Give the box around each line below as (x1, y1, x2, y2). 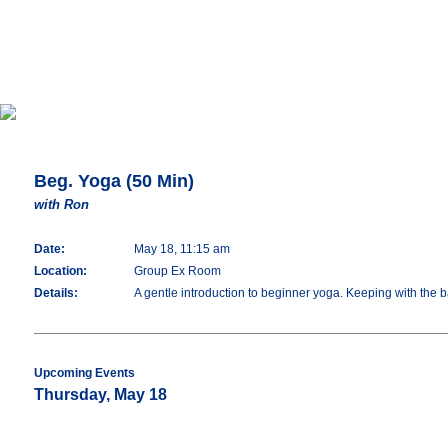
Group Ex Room (134, 264, 221, 278)
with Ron (34, 197, 89, 212)
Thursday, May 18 (34, 386, 167, 403)
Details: (34, 286, 78, 300)
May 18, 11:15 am (134, 242, 230, 256)
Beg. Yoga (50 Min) (34, 171, 194, 191)
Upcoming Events (34, 366, 135, 380)
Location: (34, 264, 87, 278)
